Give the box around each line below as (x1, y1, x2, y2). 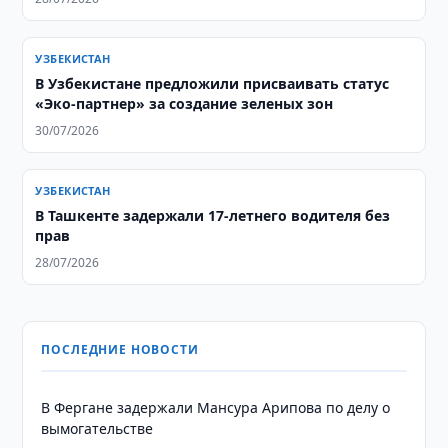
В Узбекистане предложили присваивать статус (35, 74, 390, 93)
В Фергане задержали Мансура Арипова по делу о (41, 398, 391, 417)
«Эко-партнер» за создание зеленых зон (35, 94, 334, 113)
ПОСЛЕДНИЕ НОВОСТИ (41, 341, 199, 358)
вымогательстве (41, 419, 154, 438)
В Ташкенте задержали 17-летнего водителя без (35, 206, 391, 225)
